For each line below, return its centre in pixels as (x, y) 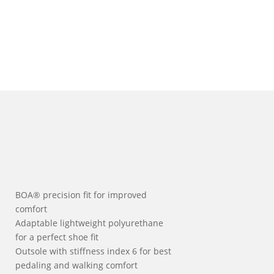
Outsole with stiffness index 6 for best (93, 251)
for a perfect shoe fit (57, 237)
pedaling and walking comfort (76, 265)
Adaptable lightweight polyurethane (89, 223)
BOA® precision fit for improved (81, 195)
